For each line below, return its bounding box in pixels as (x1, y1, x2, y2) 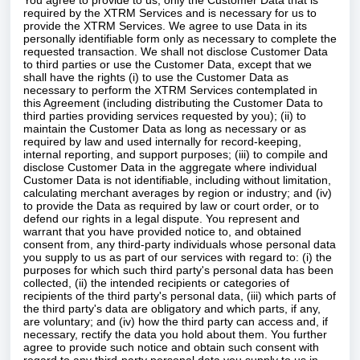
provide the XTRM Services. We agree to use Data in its (23, 19, 307, 32)
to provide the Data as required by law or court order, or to (23, 199, 319, 212)
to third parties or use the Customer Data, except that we (23, 58, 312, 71)
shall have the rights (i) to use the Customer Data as (23, 71, 288, 84)
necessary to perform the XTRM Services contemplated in (23, 84, 317, 96)
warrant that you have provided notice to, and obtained (23, 225, 301, 238)
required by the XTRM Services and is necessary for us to (23, 6, 317, 19)
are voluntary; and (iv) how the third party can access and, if (23, 315, 328, 328)
